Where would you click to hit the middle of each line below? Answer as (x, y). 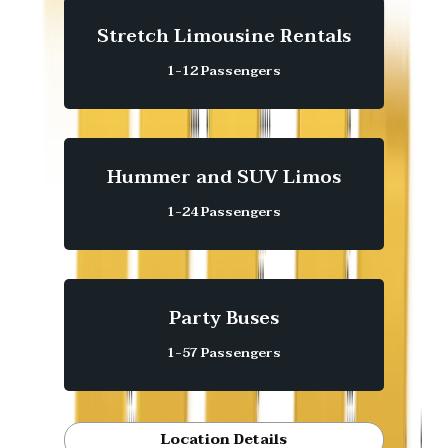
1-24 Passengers (224, 211)
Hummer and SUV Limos (224, 177)
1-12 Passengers (224, 70)
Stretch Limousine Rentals (224, 36)
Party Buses (224, 318)
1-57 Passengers (224, 352)
